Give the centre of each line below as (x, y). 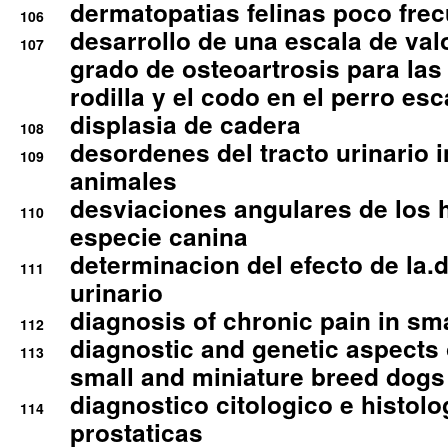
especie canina (159, 236)
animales (123, 180)
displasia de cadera (185, 124)
